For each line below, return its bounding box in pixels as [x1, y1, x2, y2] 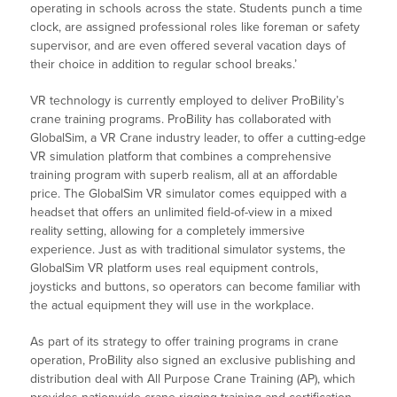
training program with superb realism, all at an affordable [30, 167, 339, 183]
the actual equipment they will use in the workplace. [30, 298, 315, 314]
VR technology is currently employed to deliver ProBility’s [30, 93, 346, 109]
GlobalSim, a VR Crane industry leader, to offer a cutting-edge [30, 130, 367, 146]
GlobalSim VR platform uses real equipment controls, [30, 261, 319, 276]
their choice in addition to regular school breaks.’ [30, 57, 298, 73]
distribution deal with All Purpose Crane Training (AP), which [30, 371, 356, 387]
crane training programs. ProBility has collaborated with [30, 112, 332, 128]
